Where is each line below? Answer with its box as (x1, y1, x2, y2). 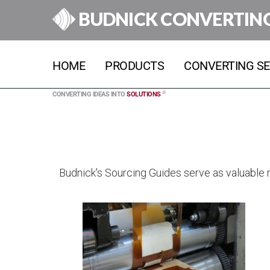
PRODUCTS (105, 58, 164, 73)
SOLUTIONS (127, 90, 161, 98)
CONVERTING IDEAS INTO (52, 90, 127, 98)
